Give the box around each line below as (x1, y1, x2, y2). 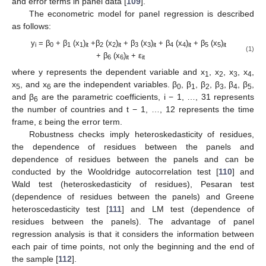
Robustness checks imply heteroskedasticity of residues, (28, 129, 254, 139)
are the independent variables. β (50, 79, 178, 89)
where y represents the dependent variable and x (12, 66, 205, 77)
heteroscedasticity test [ (12, 204, 109, 214)
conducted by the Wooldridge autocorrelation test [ (12, 166, 219, 176)
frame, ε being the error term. (12, 116, 122, 126)
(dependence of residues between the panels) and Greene (12, 191, 254, 201)
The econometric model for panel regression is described (28, 8, 254, 18)
